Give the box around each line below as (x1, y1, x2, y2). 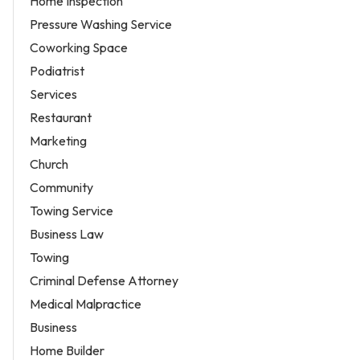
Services (30, 85, 77, 102)
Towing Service (30, 202, 113, 219)
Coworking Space (30, 39, 128, 55)
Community (30, 178, 93, 195)
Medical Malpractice (30, 295, 141, 312)
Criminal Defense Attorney (30, 272, 178, 288)
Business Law (30, 225, 104, 242)
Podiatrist (30, 62, 84, 79)
